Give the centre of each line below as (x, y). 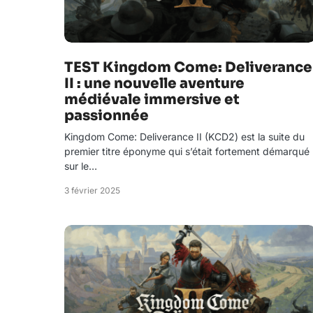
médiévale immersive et (152, 100)
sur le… (81, 166)
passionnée (107, 116)
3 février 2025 (92, 190)
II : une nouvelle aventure (154, 83)
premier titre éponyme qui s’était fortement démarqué (187, 151)
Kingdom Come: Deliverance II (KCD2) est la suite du (184, 137)
